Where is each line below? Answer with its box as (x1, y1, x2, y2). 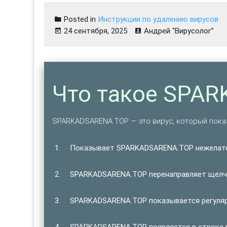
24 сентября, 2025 (64, 26, 128, 36)
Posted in (62, 14, 98, 24)
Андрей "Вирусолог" (144, 26, 214, 36)
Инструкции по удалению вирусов (98, 14, 219, 24)
